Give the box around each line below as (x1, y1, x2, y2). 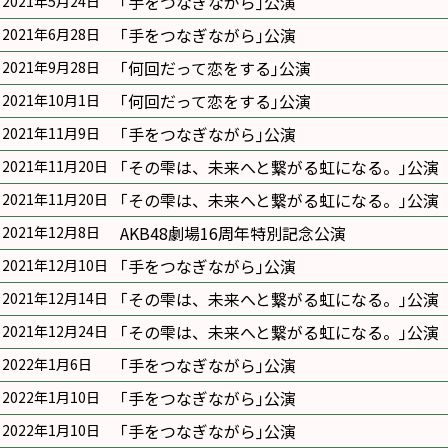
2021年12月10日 (2, 255, 108, 275)
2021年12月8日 (2, 222, 100, 242)
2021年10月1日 (2, 90, 100, 110)
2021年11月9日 (2, 123, 100, 143)
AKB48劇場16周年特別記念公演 (120, 221, 346, 245)
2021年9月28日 (2, 57, 100, 77)
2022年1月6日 (2, 354, 92, 374)
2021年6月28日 (2, 24, 100, 44)
